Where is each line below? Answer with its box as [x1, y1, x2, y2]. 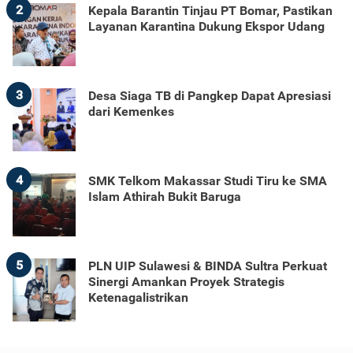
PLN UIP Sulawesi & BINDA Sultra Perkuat [88, 258, 327, 273]
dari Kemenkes [88, 104, 174, 119]
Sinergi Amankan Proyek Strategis [88, 274, 284, 289]
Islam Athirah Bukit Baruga [88, 189, 241, 204]
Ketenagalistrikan [88, 290, 188, 305]
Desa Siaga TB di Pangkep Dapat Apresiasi [88, 88, 331, 103]
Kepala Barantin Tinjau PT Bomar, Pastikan [88, 3, 333, 18]
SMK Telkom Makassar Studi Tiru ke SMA [88, 173, 327, 188]
